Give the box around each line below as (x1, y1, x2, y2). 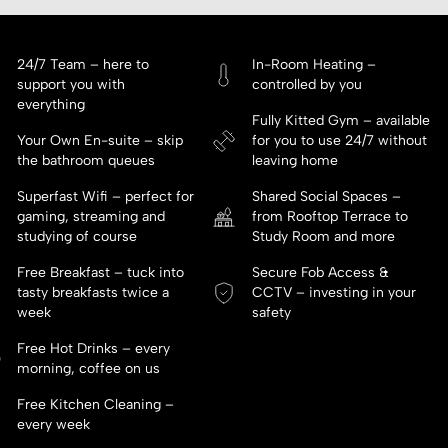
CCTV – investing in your (252, 284, 417, 302)
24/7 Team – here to (16, 56, 149, 74)
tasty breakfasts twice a (16, 284, 169, 302)
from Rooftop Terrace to (252, 208, 409, 226)
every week (16, 416, 90, 434)
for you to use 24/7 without (252, 132, 428, 150)
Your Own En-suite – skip (16, 132, 183, 150)
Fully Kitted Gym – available (252, 112, 431, 130)
